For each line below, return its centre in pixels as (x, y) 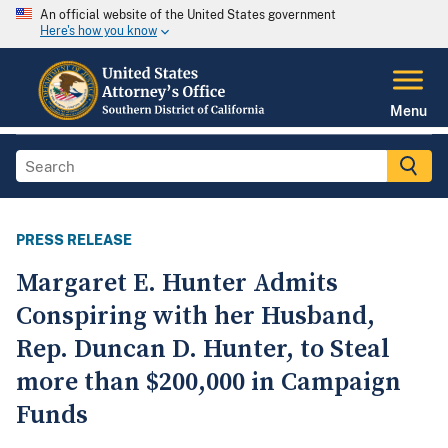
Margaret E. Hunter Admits (177, 284)
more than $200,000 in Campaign (208, 383)
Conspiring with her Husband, (195, 317)
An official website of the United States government (188, 15)
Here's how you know (98, 31)
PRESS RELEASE (74, 240)
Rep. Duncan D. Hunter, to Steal (203, 350)
